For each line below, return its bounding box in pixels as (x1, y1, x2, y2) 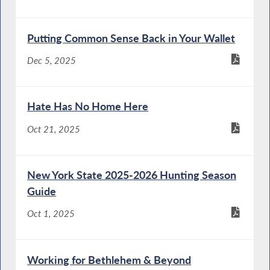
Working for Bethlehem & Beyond (27, 253, 192, 266)
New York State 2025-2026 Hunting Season (27, 168, 237, 182)
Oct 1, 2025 (27, 208, 75, 219)
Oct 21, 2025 (27, 123, 81, 134)
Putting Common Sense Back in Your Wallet (27, 31, 236, 45)
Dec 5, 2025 (27, 55, 77, 66)
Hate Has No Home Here (27, 99, 149, 113)
